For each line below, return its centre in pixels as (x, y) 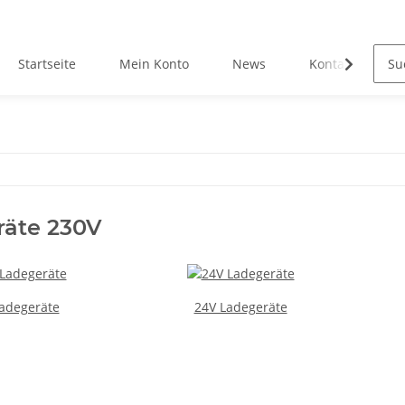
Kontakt (333, 64)
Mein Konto (155, 64)
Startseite (47, 64)
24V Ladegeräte (240, 306)
